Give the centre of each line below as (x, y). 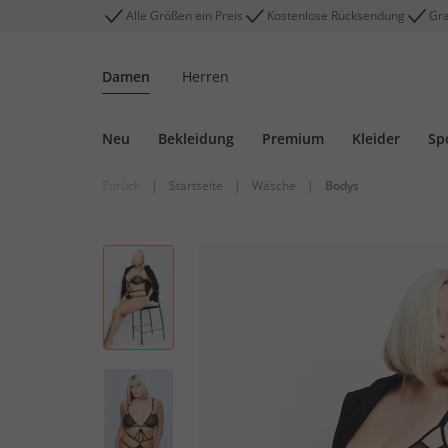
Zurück (121, 185)
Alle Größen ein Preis (184, 15)
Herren (205, 76)
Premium (293, 138)
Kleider (376, 138)
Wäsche (274, 185)
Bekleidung (196, 138)
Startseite (196, 185)
